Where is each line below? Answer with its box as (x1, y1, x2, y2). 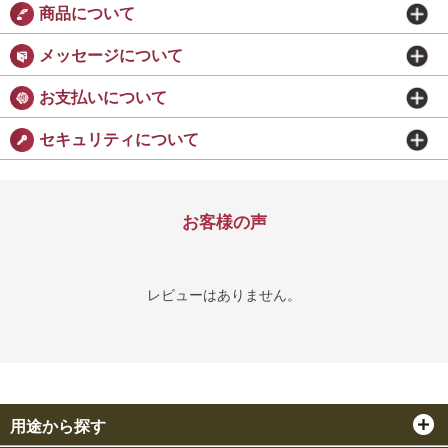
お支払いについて (39, 89, 167, 107)
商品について (39, 5, 135, 23)
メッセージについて (39, 47, 183, 65)
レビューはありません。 (147, 287, 301, 304)
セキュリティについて (39, 131, 199, 149)
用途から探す (10, 418, 106, 436)
